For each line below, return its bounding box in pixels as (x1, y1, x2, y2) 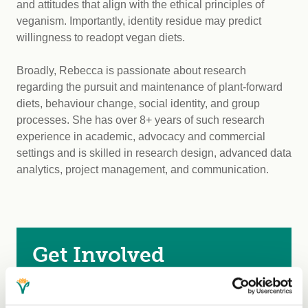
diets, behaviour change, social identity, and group (16, 98, 260, 109)
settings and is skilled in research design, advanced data (16, 147, 291, 159)
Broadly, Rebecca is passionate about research (16, 65, 246, 76)
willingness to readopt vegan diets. (16, 32, 188, 43)
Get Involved (32, 243, 164, 267)
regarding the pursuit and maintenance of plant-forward (16, 81, 283, 93)
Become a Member (33, 285, 130, 298)
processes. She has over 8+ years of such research (16, 114, 265, 126)
